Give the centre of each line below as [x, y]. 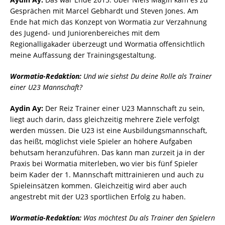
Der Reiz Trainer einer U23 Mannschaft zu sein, [124, 108]
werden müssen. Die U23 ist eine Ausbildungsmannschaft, [108, 131]
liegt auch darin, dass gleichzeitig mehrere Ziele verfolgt [105, 120]
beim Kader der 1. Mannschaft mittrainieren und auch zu [107, 175]
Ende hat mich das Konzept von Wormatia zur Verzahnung [108, 22]
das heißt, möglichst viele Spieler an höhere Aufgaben [101, 142]
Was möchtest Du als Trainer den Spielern [148, 218]
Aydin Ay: [27, 108]
